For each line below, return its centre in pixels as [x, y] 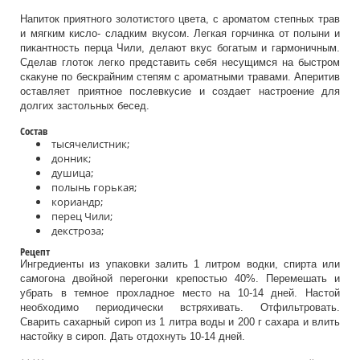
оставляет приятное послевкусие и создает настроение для [180, 91]
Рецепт [35, 252]
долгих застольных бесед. [85, 106]
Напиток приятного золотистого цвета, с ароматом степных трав [180, 19]
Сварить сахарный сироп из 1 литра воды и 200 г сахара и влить [180, 322]
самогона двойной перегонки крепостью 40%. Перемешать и [180, 278]
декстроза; [78, 231]
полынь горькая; [94, 187]
